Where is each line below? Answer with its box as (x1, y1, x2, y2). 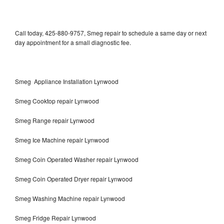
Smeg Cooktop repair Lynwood (15, 96, 99, 105)
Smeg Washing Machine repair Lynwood (15, 193, 125, 202)
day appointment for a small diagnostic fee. (15, 37, 131, 46)
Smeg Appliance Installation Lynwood (15, 76, 118, 85)
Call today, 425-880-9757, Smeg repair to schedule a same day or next (15, 28, 206, 37)
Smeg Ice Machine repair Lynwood (15, 135, 109, 144)
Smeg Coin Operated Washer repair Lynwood (15, 154, 138, 163)
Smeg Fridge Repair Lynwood (15, 213, 96, 222)
